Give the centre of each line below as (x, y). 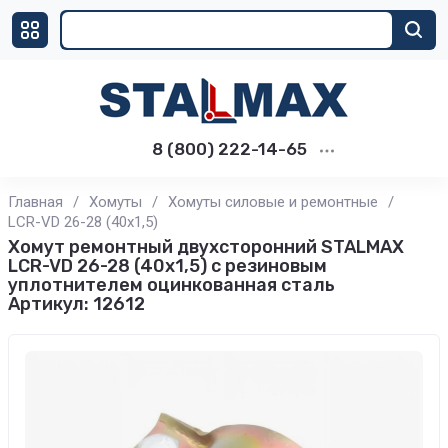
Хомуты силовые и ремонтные (273, 202)
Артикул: (48, 304)
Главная (35, 202)
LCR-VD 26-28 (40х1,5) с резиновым (167, 266)
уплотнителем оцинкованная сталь (171, 285)
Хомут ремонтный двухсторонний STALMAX (206, 247)
